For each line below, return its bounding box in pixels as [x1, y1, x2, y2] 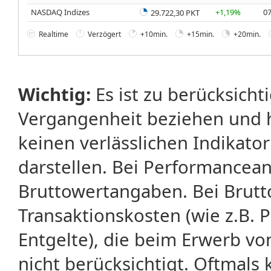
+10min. [140, 29, 168, 40]
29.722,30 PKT [149, 7, 200, 18]
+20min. [233, 29, 261, 40]
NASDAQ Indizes [31, 6, 90, 18]
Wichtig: [18, 82, 91, 107]
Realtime [39, 29, 68, 40]
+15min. [187, 29, 214, 40]
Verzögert [88, 29, 121, 40]
